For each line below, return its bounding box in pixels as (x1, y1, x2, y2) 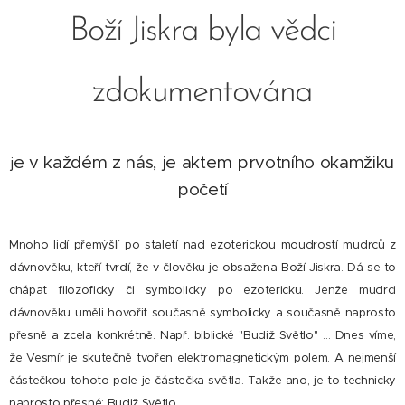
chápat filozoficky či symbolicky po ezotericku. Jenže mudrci (9, 281, 396, 297)
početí (176, 178, 229, 200)
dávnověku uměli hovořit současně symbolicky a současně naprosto (9, 304, 396, 320)
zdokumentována (92, 75, 313, 109)
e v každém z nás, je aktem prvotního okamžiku (13, 151, 395, 173)
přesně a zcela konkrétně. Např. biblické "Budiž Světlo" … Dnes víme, (9, 326, 396, 343)
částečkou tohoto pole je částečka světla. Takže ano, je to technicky (9, 372, 396, 388)
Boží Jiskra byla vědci (69, 14, 336, 48)
